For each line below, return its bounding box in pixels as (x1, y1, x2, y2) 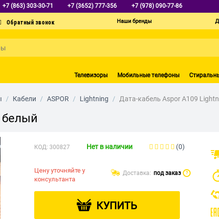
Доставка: (122, 169, 151, 176)
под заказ (153, 169, 181, 176)
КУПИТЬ (96, 199, 137, 212)
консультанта (34, 175, 76, 183)
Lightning (80, 94, 109, 103)
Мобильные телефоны (117, 71, 179, 79)
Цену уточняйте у (34, 166, 86, 174)
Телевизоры (74, 71, 108, 79)
